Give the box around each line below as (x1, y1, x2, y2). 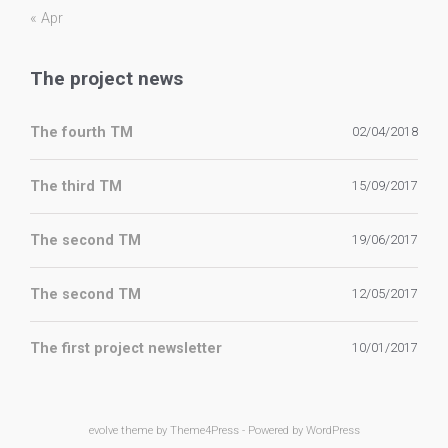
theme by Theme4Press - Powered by (117, 424, 306, 438)
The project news (30, 66, 183, 90)
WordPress (305, 424, 360, 438)
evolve (88, 424, 118, 438)
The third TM (30, 178, 122, 196)
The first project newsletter (30, 340, 222, 358)
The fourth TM (30, 124, 133, 142)
